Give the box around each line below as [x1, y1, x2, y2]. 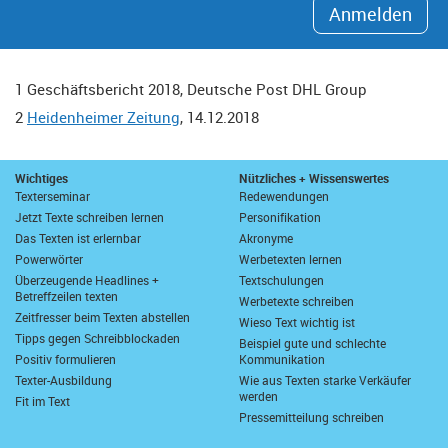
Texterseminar [15, 188, 90, 204]
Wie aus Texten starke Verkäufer [239, 372, 411, 388]
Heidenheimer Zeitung [27, 107, 180, 127]
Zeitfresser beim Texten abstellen [15, 309, 190, 325]
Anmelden [329, 2, 412, 26]
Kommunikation [239, 351, 325, 367]
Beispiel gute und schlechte [239, 335, 386, 351]
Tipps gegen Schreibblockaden [15, 330, 180, 346]
